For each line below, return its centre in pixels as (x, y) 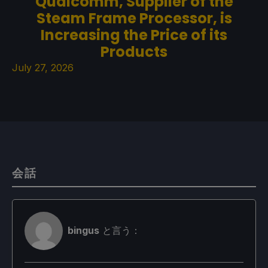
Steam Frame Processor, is (134, 18)
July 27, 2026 (43, 67)
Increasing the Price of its (134, 35)
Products (134, 51)
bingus (83, 231)
